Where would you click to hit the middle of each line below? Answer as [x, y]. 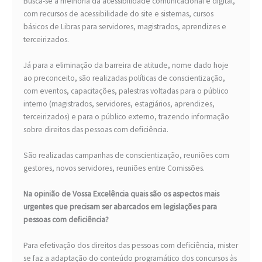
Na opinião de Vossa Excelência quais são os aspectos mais [121, 194]
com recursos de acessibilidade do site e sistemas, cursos [118, 14]
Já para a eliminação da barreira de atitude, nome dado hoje [126, 65]
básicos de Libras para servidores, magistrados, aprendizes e [125, 27]
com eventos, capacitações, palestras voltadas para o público [126, 91]
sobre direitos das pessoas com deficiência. [96, 130]
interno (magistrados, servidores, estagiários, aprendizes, [119, 104]
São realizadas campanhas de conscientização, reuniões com [126, 156]
